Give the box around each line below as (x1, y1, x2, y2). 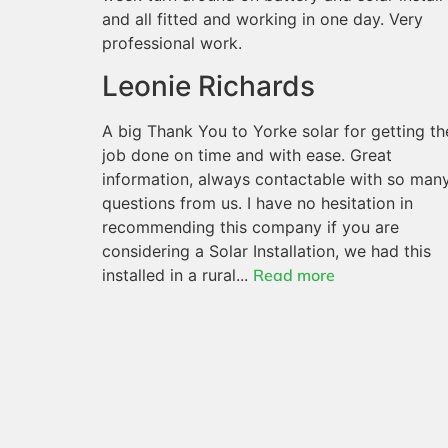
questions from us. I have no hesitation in (102, 192, 413, 213)
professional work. (102, 33, 242, 54)
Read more (253, 264, 335, 285)
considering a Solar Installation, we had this (102, 240, 431, 261)
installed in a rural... (102, 264, 253, 285)
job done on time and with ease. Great (102, 144, 392, 165)
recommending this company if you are (102, 216, 399, 237)
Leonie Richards (102, 68, 315, 103)
